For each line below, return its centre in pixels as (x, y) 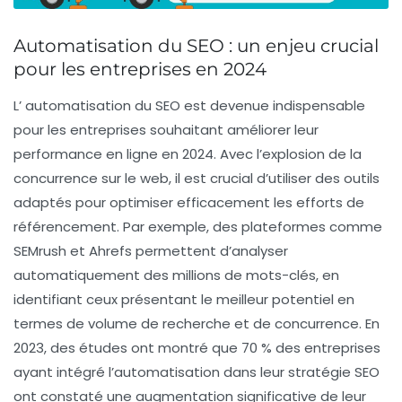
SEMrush (40, 250)
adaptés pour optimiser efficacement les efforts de (189, 202)
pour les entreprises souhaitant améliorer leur (166, 129)
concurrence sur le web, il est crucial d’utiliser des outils (197, 178)
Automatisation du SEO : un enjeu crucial (196, 45)
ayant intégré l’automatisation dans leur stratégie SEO (197, 371)
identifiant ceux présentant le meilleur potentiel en (184, 299)
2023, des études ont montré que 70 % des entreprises (197, 347)
